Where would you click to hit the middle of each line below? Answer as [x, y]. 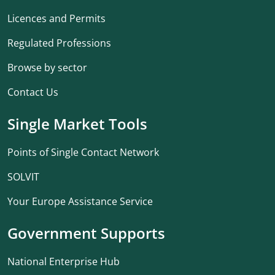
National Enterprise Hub [64, 261]
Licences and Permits [56, 18]
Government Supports [86, 233]
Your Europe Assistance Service [80, 201]
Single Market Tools [77, 124]
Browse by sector [47, 68]
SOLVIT [23, 177]
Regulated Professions [59, 43]
